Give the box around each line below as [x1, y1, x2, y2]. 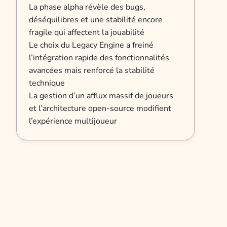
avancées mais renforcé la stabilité [29, 65, 155, 77]
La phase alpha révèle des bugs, [29, 2, 145, 13]
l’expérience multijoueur [29, 116, 117, 127]
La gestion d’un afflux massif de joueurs [29, 90, 173, 102]
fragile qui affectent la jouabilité [29, 27, 144, 39]
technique [29, 78, 65, 89]
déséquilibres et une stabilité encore [29, 14, 163, 26]
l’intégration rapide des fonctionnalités [29, 52, 169, 64]
